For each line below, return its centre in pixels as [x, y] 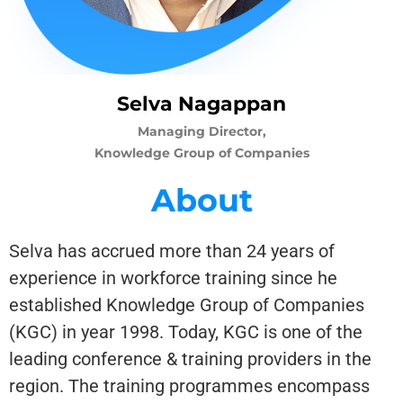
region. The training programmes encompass [189, 385]
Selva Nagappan [201, 103]
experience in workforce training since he [173, 278]
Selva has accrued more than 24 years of [172, 251]
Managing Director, [201, 131]
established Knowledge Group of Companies [187, 304]
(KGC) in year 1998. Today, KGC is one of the [186, 331]
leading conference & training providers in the [190, 358]
